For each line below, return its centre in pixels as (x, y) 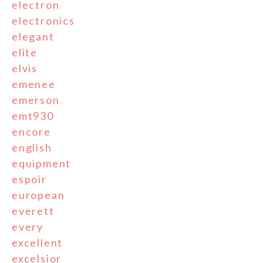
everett (33, 211)
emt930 (33, 116)
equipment (42, 163)
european (38, 195)
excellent (38, 243)
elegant (33, 37)
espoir (29, 179)
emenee (34, 84)
